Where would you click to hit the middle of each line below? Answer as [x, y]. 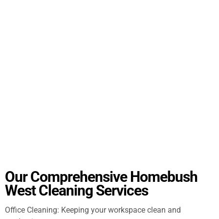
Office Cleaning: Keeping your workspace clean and [93, 210]
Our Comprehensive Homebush [101, 176]
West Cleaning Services [77, 190]
